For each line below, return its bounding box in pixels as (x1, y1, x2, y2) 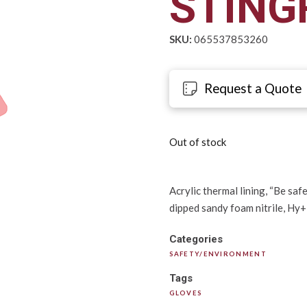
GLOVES (169, 288, 203, 297)
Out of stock (169, 136, 226, 149)
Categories (169, 232, 223, 245)
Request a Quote (204, 80, 302, 97)
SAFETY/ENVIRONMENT (169, 249, 267, 258)
